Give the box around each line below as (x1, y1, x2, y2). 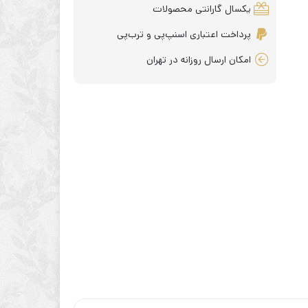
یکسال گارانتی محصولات (152, 2, 251, 16)
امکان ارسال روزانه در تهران (146, 53, 251, 67)
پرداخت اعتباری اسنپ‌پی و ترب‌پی (116, 27, 251, 41)
